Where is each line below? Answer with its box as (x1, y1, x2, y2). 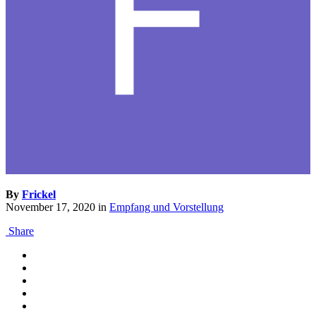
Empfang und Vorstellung (109, 201, 224, 214)
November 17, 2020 (6, 201, 95, 214)
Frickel (22, 188, 56, 201)
